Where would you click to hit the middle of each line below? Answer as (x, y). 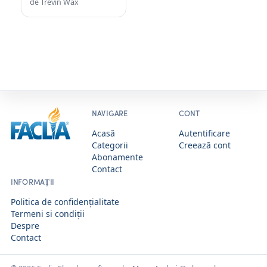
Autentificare (204, 133)
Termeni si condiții (48, 214)
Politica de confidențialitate (65, 202)
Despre (25, 226)
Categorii (110, 145)
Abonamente (117, 157)
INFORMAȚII (33, 182)
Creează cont (205, 145)
